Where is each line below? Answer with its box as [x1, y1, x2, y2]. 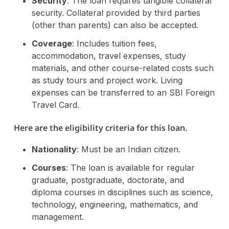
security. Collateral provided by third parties [31, 7, 200, 18]
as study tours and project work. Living [31, 75, 182, 85]
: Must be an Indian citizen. [76, 144, 180, 154]
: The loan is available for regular [65, 162, 195, 173]
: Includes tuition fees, [72, 38, 157, 49]
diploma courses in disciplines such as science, [31, 187, 213, 197]
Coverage [31, 38, 72, 49]
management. [31, 211, 84, 222]
